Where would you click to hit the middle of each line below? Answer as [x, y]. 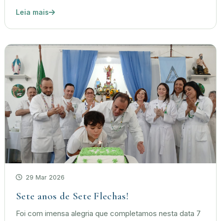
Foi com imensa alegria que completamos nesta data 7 [108, 214]
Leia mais [32, 12]
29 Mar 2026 [44, 178]
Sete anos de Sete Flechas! [72, 196]
